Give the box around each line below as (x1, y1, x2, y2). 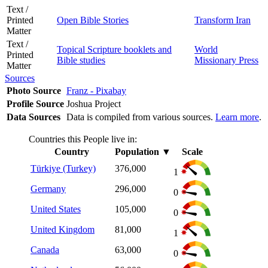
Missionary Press (194, 54, 258, 65)
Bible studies (57, 54, 105, 65)
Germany (31, 183, 66, 194)
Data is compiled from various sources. (66, 111, 215, 122)
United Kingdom (31, 224, 95, 234)
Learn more (215, 111, 259, 122)
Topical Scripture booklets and (57, 44, 172, 54)
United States (31, 203, 81, 214)
